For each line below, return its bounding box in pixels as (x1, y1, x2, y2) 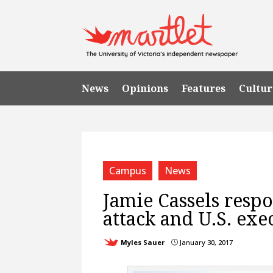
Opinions (122, 81, 169, 95)
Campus (109, 163, 147, 177)
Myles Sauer (121, 237, 165, 247)
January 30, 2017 (178, 237, 233, 247)
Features (182, 81, 226, 95)
